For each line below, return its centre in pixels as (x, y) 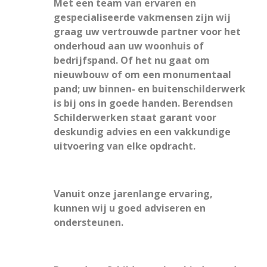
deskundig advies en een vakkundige (142, 132)
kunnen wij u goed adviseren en (130, 208)
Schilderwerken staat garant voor (135, 117)
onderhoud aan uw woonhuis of (129, 46)
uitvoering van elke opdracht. (125, 146)
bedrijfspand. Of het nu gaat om (132, 60)
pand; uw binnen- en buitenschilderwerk (150, 89)
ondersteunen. (89, 222)
